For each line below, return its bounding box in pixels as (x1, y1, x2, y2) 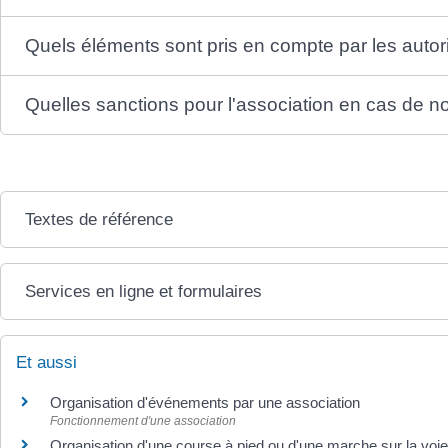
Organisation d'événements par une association (50, 393, 360, 411)
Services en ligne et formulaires (25, 281, 263, 301)
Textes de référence (25, 209, 174, 229)
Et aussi (16, 352, 77, 372)
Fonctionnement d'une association (50, 413, 236, 428)
